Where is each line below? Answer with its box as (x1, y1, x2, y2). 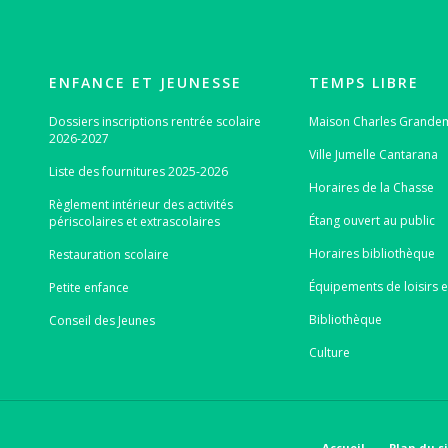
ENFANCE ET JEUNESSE (48, 72, 242, 92)
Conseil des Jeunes (48, 311, 155, 329)
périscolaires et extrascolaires (48, 212, 220, 230)
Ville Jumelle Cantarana (309, 145, 439, 163)
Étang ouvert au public (309, 211, 436, 229)
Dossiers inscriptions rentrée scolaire (48, 112, 261, 130)
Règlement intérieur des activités (48, 195, 233, 213)
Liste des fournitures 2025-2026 (48, 162, 228, 180)
